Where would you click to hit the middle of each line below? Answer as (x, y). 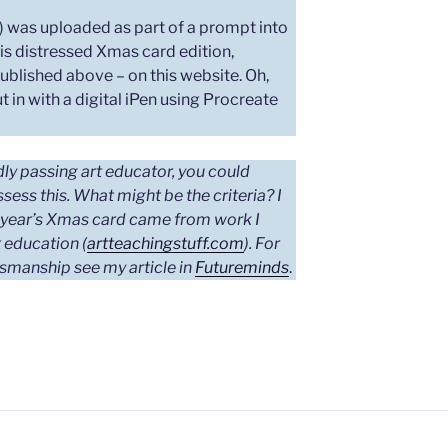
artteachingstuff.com (165, 243)
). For (262, 243)
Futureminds (242, 267)
